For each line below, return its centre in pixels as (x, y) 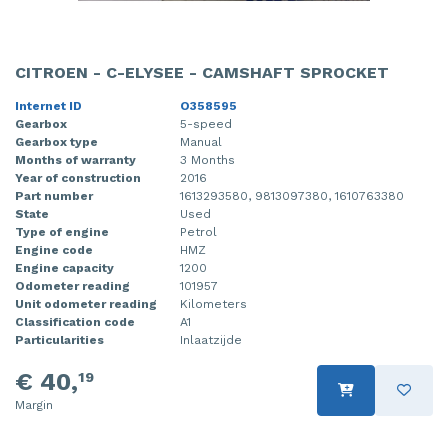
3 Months (207, 159)
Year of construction (78, 177)
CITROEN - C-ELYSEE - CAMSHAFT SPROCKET (202, 72)
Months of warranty (75, 159)
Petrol (198, 231)
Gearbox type (56, 141)
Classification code (75, 321)
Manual (201, 141)
